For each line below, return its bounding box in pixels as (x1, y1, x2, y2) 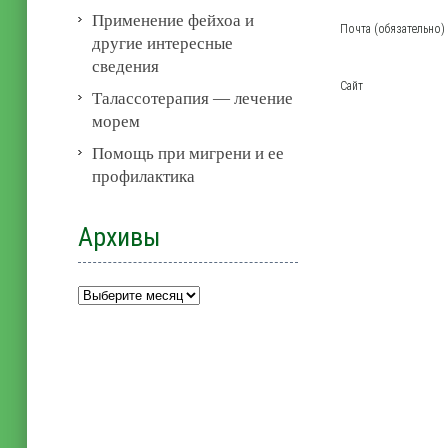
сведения (92, 56, 160, 76)
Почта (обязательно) (340, 21, 446, 36)
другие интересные (92, 33, 234, 53)
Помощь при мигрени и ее (92, 143, 285, 163)
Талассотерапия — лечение (92, 88, 294, 108)
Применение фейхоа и (92, 10, 255, 30)
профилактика (92, 166, 196, 186)
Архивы (78, 221, 162, 252)
